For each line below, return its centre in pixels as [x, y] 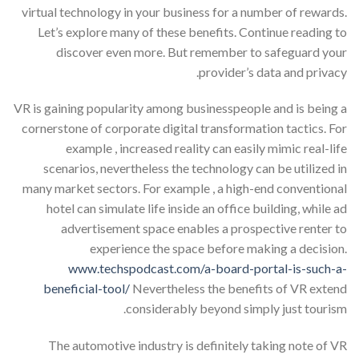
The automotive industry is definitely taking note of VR [198, 345]
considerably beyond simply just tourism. [236, 309]
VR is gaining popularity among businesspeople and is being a [180, 108]
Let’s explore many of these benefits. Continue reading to [192, 31]
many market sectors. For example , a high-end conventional [185, 188]
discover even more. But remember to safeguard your [202, 51]
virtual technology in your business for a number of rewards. [184, 11]
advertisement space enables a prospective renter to [204, 228]
